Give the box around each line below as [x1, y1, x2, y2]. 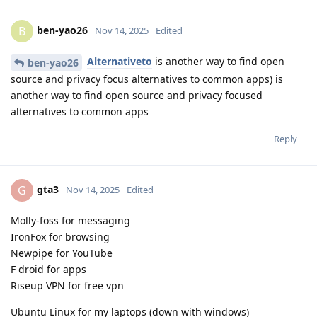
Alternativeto [87, 54, 152, 69]
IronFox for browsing [11, 229, 110, 243]
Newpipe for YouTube [11, 246, 113, 260]
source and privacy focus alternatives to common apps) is [11, 71, 283, 86]
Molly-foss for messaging [11, 213, 130, 227]
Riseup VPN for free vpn [11, 278, 124, 292]
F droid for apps [11, 262, 86, 276]
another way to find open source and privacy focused [11, 88, 263, 102]
